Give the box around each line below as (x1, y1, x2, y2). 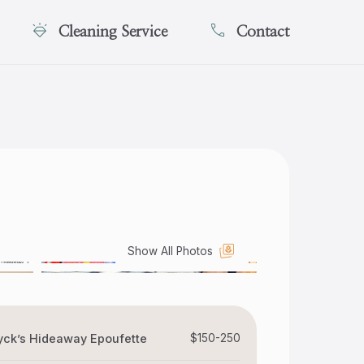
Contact (236, 24, 289, 40)
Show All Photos (128, 245, 213, 258)
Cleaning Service (58, 24, 167, 40)
